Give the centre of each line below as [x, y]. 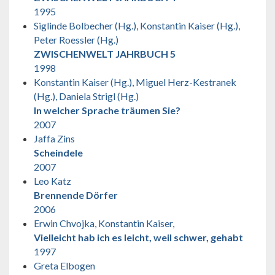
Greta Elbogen [64, 265]
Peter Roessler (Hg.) [76, 39]
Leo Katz [52, 180]
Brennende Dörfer [76, 195]
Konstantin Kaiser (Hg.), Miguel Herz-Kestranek [135, 82]
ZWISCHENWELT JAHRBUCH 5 [105, 53]
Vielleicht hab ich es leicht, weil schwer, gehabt [138, 237]
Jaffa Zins [54, 138]
